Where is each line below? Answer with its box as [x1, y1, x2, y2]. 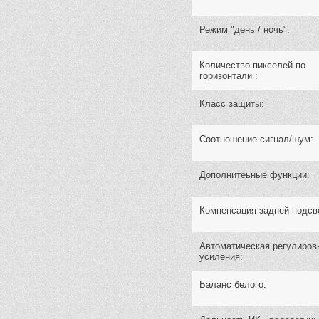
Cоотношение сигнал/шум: [199, 134, 313, 145]
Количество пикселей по [199, 60, 305, 70]
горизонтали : [199, 70, 258, 81]
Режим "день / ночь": [199, 24, 290, 35]
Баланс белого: [199, 279, 266, 290]
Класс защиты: [199, 98, 264, 109]
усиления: [199, 251, 243, 262]
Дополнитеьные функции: [199, 169, 310, 180]
